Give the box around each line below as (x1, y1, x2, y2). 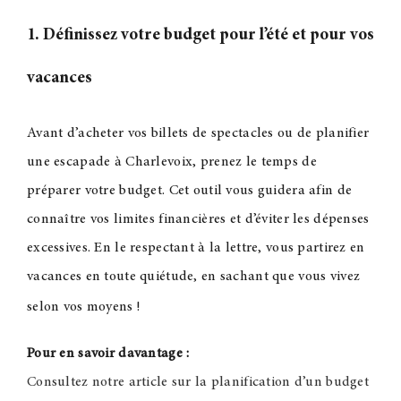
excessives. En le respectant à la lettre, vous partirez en (26, 241, 365, 256)
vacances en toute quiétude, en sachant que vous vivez (26, 269, 361, 285)
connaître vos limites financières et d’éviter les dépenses (26, 212, 370, 227)
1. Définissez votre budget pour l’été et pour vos (26, 27, 374, 45)
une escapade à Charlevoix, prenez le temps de (26, 155, 317, 170)
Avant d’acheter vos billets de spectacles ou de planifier (26, 126, 370, 141)
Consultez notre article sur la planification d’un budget (26, 375, 369, 390)
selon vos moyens (26, 300, 133, 315)
